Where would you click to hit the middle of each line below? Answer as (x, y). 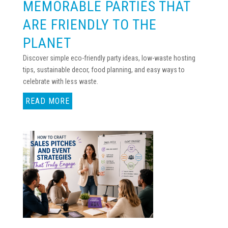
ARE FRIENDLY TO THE (90, 25)
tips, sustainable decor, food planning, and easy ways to (104, 70)
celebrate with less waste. (60, 81)
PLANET (47, 43)
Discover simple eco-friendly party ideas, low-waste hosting (109, 58)
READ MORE (47, 101)
